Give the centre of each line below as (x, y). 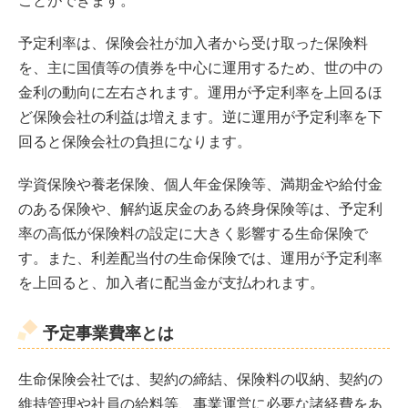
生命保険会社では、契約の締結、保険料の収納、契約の (200, 379)
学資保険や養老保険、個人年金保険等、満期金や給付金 (200, 184)
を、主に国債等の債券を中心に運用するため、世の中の (200, 67)
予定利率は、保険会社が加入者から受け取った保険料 (193, 43)
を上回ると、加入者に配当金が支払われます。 (171, 282)
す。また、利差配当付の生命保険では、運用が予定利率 (200, 258)
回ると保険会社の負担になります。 (135, 141)
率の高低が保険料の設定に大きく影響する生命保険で (193, 233)
